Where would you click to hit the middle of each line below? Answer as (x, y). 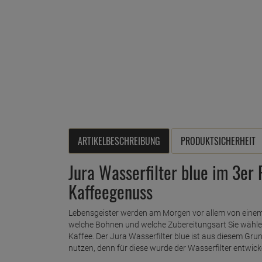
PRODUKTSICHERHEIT (218, 141)
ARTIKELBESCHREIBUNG (119, 141)
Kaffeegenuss (111, 192)
